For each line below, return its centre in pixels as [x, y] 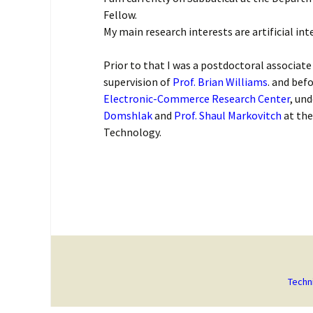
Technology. [132, 132]
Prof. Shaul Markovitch [227, 115]
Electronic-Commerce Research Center [196, 99]
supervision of [138, 82]
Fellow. [120, 15]
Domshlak [128, 115]
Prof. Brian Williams [220, 82]
